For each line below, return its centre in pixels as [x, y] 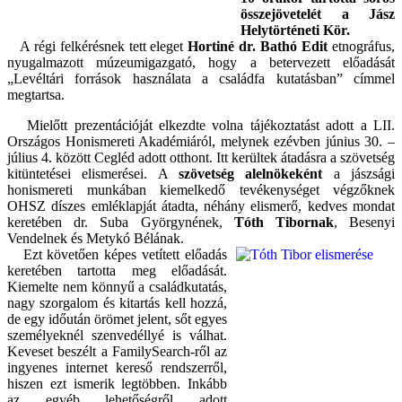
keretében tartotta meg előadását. [117, 271]
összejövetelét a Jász [318, 14]
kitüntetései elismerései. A [93, 174]
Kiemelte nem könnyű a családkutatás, [117, 287]
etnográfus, [362, 47]
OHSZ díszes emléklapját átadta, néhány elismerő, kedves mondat [201, 206]
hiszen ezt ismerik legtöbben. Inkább [117, 384]
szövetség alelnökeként [251, 174]
